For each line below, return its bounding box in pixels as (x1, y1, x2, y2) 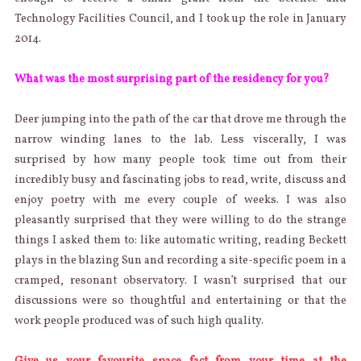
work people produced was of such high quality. (14, 313, 263, 329)
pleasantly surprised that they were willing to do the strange (14, 212, 347, 228)
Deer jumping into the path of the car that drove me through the (14, 111, 347, 127)
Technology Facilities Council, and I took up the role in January (14, 10, 347, 27)
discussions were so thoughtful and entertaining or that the (14, 293, 347, 309)
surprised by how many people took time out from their (14, 151, 347, 168)
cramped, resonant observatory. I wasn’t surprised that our (14, 272, 347, 288)
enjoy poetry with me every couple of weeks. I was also (14, 192, 347, 208)
